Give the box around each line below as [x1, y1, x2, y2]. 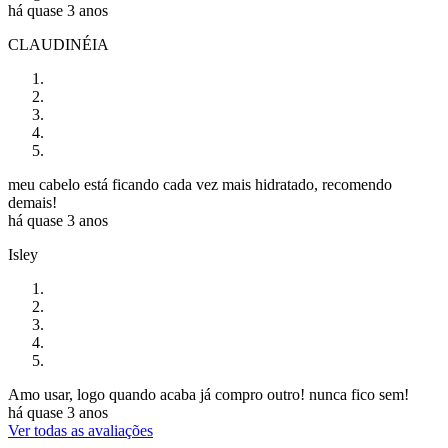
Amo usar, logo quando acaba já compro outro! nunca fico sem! [8, 386, 409, 404]
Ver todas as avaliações [8, 422, 153, 440]
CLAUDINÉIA [8, 36, 109, 54]
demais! [8, 194, 57, 212]
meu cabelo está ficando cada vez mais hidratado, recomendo [8, 176, 392, 194]
